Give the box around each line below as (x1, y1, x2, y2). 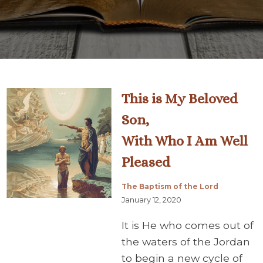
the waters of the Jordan (121, 235, 250, 248)
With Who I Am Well (121, 133, 248, 150)
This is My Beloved (121, 90, 238, 107)
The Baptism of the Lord (121, 182, 218, 191)
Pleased (121, 154, 170, 171)
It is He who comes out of (121, 218, 254, 231)
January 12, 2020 (121, 195, 181, 205)
